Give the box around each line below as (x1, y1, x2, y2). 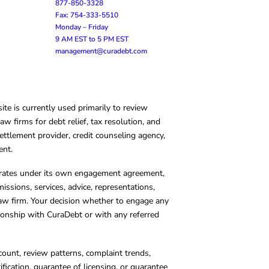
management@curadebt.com (55, 46, 147, 56)
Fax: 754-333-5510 (55, 10, 118, 20)
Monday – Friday (55, 22, 108, 32)
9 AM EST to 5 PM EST (55, 34, 128, 44)
